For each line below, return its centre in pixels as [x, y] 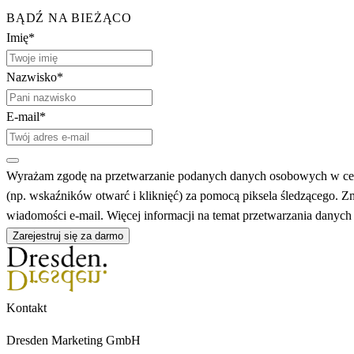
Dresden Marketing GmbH [73, 341]
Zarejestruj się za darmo [68, 236]
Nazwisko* [35, 77]
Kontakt [26, 308]
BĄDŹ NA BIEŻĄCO [69, 18]
